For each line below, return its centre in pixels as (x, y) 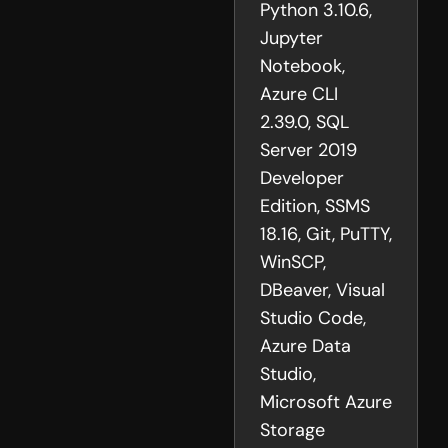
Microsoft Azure (326, 402)
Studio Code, (313, 318)
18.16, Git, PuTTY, (326, 234)
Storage (292, 430)
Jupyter (291, 38)
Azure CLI (299, 94)
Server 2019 (308, 150)
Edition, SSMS (315, 206)
